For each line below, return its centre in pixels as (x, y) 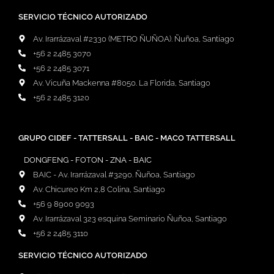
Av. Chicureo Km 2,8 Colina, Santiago (99, 189)
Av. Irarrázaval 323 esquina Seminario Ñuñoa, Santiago (130, 218)
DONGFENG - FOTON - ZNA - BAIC (88, 160)
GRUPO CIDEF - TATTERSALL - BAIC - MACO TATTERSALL (127, 138)
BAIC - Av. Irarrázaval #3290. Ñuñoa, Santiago (114, 174)
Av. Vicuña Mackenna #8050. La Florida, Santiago (122, 83)
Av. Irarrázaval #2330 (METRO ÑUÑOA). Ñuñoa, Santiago (134, 39)
